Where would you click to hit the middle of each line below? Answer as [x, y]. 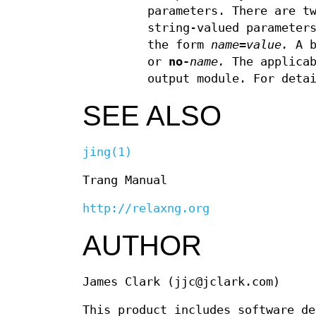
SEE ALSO [152, 116]
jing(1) [107, 152]
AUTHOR [142, 246]
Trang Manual [125, 181]
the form [179, 45]
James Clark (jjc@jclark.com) [181, 282]
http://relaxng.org [146, 209]
